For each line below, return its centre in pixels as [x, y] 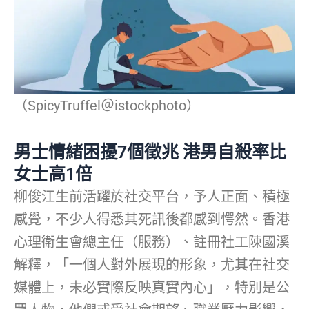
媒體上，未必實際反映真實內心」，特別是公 [152, 288]
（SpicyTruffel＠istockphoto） [107, 106]
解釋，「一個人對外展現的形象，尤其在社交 [152, 265]
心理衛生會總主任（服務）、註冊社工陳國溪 [152, 242]
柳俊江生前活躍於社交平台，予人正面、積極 [152, 197]
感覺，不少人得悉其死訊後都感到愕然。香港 [152, 220]
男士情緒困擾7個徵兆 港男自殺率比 [150, 152]
